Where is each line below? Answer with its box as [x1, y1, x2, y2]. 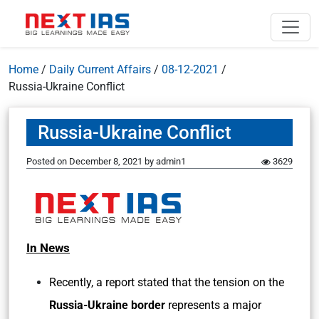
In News [26, 241, 70, 255]
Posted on [26, 156, 69, 167]
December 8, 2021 [69, 156, 142, 167]
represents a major [165, 298, 261, 312]
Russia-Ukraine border [49, 298, 165, 312]
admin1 [156, 156, 186, 167]
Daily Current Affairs [49, 63, 151, 76]
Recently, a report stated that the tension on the [49, 276, 284, 289]
